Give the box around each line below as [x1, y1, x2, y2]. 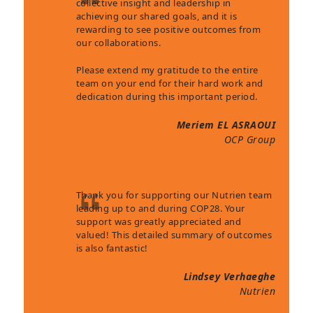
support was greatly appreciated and [75, 214, 242, 228]
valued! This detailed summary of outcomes [75, 228, 272, 241]
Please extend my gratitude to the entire [75, 63, 259, 76]
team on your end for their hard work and [75, 76, 263, 89]
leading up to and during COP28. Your [75, 201, 245, 214]
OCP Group [224, 132, 276, 146]
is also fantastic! [75, 241, 148, 254]
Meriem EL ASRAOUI [176, 117, 276, 131]
